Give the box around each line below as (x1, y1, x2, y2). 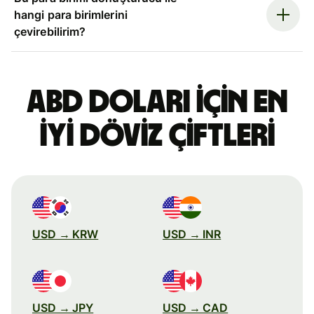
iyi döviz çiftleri (39, 119, 275, 152)
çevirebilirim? (14, 24, 86, 39)
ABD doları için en (27, 86, 287, 118)
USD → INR (163, 226, 221, 241)
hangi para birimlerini (14, 7, 128, 22)
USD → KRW (32, 226, 99, 241)
